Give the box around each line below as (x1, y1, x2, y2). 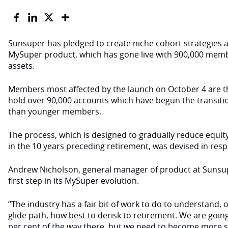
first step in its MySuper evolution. (8, 175, 139, 186)
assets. (8, 60, 35, 71)
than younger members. (8, 106, 101, 117)
